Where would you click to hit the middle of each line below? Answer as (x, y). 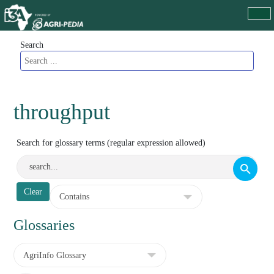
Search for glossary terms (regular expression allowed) (111, 143)
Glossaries (44, 225)
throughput (62, 112)
